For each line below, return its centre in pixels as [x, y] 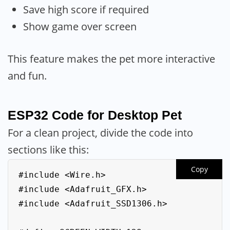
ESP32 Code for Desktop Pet [95, 115]
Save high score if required [86, 10]
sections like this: [48, 150]
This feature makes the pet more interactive [111, 59]
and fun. [27, 75]
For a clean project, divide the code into [100, 133]
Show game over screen [80, 27]
